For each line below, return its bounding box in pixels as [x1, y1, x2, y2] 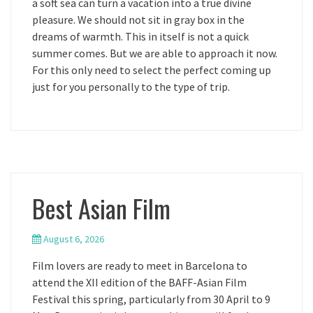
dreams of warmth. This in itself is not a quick [32, 29, 249, 43]
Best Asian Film [32, 189, 170, 226]
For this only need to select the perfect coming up [32, 63, 271, 77]
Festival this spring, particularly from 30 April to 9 [32, 292, 270, 306]
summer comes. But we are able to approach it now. [32, 46, 277, 60]
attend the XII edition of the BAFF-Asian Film [32, 275, 247, 289]
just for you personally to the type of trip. [32, 80, 230, 94]
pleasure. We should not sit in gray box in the [32, 13, 245, 27]
